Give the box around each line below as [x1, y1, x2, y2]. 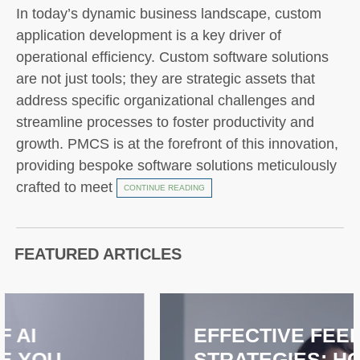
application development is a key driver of [16, 27, 281, 43]
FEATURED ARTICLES [14, 244, 182, 263]
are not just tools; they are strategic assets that [16, 70, 315, 87]
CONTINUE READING [124, 183, 205, 193]
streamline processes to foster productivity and [16, 113, 314, 130]
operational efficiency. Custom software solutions [16, 48, 329, 65]
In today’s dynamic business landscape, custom [16, 5, 321, 22]
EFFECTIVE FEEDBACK [43, 324, 272, 347]
